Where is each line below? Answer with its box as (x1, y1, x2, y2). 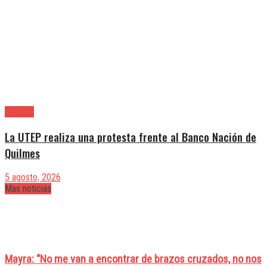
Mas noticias (5, 183, 51, 195)
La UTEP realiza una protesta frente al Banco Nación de (5, 128, 256, 145)
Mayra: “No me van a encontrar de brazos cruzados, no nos (5, 252, 262, 266)
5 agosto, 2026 (5, 172, 61, 184)
